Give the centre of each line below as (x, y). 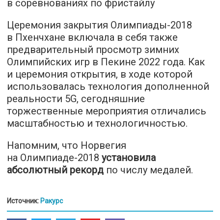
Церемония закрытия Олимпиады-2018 (99, 25)
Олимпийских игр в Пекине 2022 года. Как (106, 62)
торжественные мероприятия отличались (107, 111)
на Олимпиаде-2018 (54, 158)
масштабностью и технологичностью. (97, 124)
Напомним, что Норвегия (67, 146)
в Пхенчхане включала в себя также (92, 38)
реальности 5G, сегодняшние (76, 99)
